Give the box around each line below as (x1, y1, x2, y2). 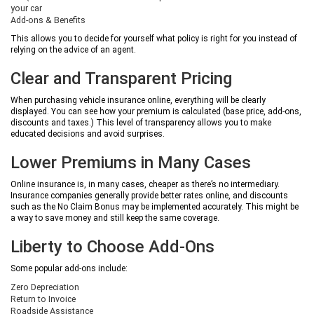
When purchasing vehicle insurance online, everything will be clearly (11, 95, 266, 105)
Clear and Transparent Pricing (11, 69, 232, 88)
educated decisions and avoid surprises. (11, 129, 165, 139)
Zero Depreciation (11, 282, 79, 292)
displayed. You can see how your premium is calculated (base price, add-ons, (11, 107, 301, 116)
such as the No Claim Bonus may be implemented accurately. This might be (11, 202, 299, 212)
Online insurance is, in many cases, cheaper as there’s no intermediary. (11, 179, 280, 189)
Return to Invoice (11, 294, 76, 304)
